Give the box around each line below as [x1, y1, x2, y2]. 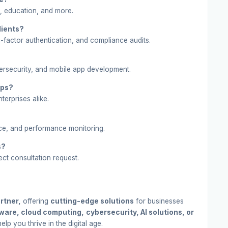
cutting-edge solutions [50, 196, 134, 205]
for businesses [134, 196, 184, 205]
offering [21, 196, 50, 205]
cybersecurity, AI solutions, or [86, 208, 194, 216]
